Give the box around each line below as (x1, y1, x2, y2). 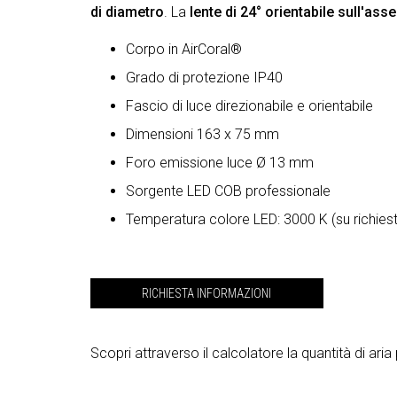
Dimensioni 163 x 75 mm (126, 125, 279, 143)
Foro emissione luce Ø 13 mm (126, 153, 314, 171)
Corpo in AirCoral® (126, 40, 242, 58)
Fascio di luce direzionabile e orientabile (126, 97, 373, 114)
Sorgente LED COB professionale (126, 182, 331, 199)
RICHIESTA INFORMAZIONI (142, 285, 272, 300)
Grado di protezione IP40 (126, 68, 283, 86)
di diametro (90, 3, 164, 20)
